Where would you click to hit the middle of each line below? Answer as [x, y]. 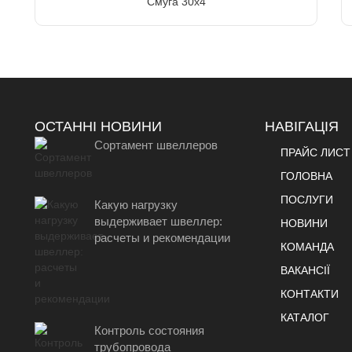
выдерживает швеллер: [158, 221]
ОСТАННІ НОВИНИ [98, 126]
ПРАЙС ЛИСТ [315, 152]
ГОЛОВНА [306, 176]
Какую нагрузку [136, 204]
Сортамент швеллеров [156, 145]
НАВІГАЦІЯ [301, 126]
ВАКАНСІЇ [305, 270]
